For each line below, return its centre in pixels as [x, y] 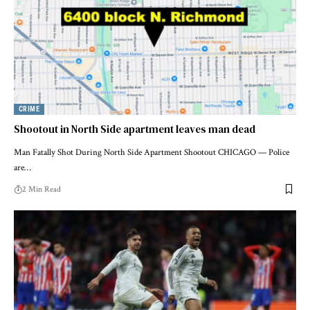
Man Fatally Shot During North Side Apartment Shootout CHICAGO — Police [152, 152]
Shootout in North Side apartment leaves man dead [135, 129]
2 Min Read [42, 189]
